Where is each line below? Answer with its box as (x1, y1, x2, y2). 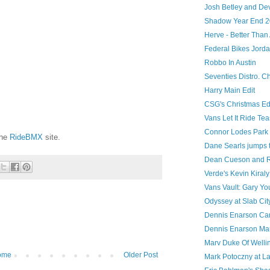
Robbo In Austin (204, 58, 256, 67)
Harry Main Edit (204, 86, 255, 95)
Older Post (124, 251, 158, 260)
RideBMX (10, 132, 43, 142)
